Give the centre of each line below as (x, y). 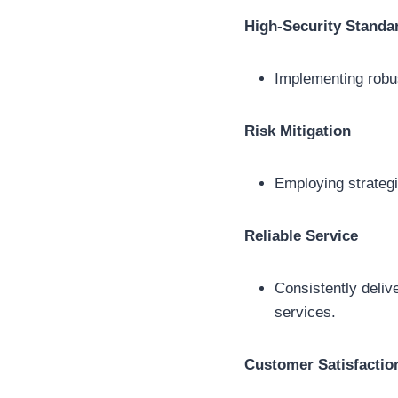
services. (305, 313)
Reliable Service (301, 236)
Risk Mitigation (298, 131)
